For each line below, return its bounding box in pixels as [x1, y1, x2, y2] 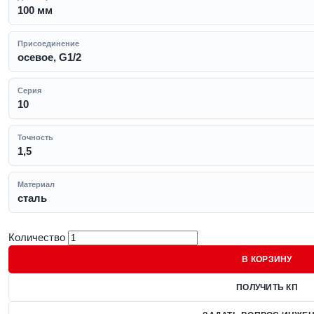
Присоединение [18, 39, 79, 48]
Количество [8, 231, 65, 243]
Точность [18, 133, 53, 142]
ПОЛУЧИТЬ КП [236, 282, 298, 292]
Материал [18, 180, 55, 189]
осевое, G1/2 [18, 51, 81, 63]
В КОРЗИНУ [242, 254, 292, 264]
